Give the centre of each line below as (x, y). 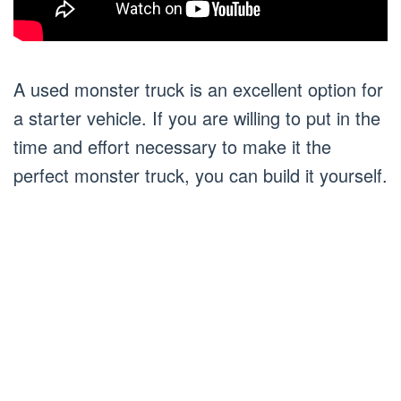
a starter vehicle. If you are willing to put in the (197, 118)
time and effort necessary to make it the (172, 147)
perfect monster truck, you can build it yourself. (200, 175)
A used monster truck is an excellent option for (198, 90)
